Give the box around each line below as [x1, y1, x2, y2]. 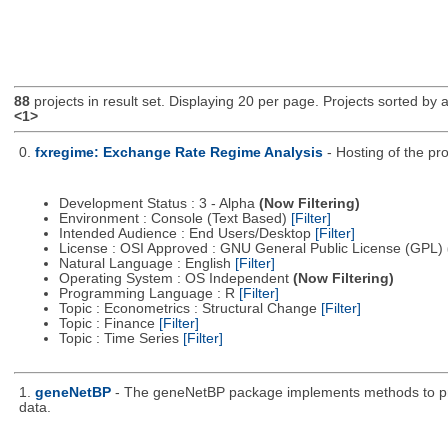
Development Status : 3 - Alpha [58, 196, 259, 212]
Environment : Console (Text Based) [58, 211, 291, 227]
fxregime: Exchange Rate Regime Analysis [34, 144, 323, 160]
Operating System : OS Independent [58, 271, 293, 287]
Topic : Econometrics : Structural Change [58, 301, 321, 317]
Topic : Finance [58, 316, 159, 332]
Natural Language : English [58, 256, 235, 272]
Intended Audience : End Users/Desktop [58, 226, 315, 242]
